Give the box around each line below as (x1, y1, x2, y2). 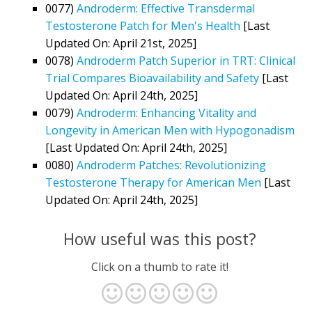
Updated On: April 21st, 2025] (45, 35, 196, 51)
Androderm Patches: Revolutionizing (77, 157, 266, 173)
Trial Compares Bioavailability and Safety (45, 70, 259, 86)
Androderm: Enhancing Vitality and (77, 104, 256, 120)
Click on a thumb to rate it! (91, 259, 228, 275)
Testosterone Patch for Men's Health (45, 17, 240, 33)
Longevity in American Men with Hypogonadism (45, 122, 295, 138)
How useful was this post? (63, 228, 256, 250)
